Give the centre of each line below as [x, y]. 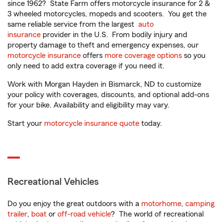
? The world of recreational [157, 214]
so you [194, 55]
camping [200, 204]
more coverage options [143, 55]
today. [151, 123]
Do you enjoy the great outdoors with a [74, 204]
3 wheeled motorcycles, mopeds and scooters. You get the [107, 14]
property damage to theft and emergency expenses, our [103, 45]
